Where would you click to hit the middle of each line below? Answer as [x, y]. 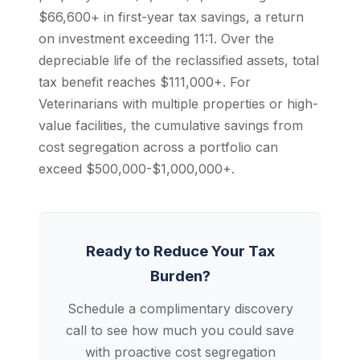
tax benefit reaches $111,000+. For [145, 82]
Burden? [180, 276]
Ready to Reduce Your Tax [180, 251]
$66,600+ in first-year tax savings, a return [171, 17]
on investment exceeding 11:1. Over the [156, 39]
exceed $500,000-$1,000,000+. [137, 169]
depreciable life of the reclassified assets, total [179, 60]
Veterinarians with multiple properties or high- [178, 104]
